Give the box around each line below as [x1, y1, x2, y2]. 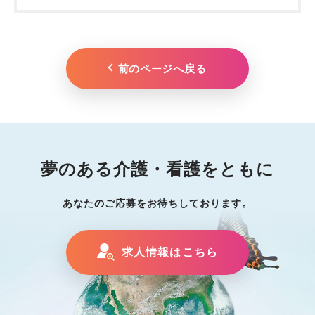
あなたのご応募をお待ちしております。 [62, 197, 253, 209]
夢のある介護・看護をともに [40, 159, 275, 179]
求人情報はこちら [122, 245, 218, 258]
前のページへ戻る [117, 62, 207, 75]
